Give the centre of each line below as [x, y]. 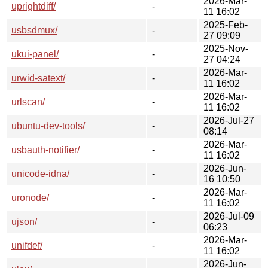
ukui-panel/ [35, 54]
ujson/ [24, 221]
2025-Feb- [226, 25]
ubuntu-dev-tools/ [48, 126]
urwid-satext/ [38, 78]
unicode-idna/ [40, 173]
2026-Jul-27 [229, 120]
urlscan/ [28, 102]
